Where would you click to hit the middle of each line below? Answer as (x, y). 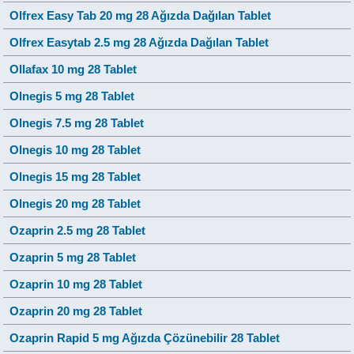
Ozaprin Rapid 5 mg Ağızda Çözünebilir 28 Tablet (145, 337)
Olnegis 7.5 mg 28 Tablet (77, 122)
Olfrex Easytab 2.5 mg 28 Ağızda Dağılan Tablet (139, 42)
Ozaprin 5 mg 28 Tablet (73, 257)
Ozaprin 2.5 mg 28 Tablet (78, 230)
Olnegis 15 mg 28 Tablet (75, 176)
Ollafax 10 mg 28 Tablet (73, 69)
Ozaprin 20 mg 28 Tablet (76, 311)
